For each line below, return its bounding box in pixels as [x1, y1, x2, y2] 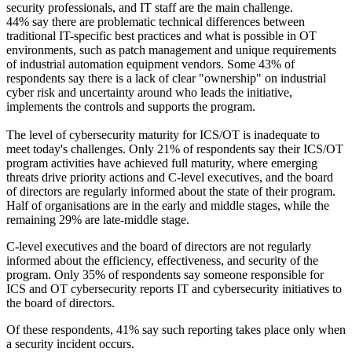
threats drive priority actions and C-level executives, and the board [6, 170, 333, 185]
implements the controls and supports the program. [6, 100, 255, 114]
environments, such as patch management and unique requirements [6, 43, 336, 57]
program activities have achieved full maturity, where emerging [6, 156, 317, 170]
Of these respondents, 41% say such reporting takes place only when [6, 323, 346, 337]
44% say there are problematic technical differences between [6, 15, 305, 29]
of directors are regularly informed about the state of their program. [6, 185, 335, 199]
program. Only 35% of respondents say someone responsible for [6, 268, 324, 282]
